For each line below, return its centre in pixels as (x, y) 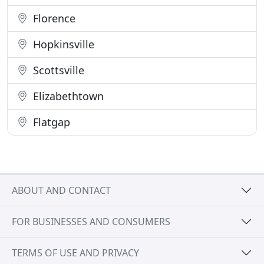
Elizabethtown (67, 96)
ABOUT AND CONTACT (61, 190)
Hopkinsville (62, 44)
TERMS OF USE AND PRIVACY (75, 253)
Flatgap (50, 122)
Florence (53, 19)
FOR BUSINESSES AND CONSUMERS (91, 221)
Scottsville (57, 70)
